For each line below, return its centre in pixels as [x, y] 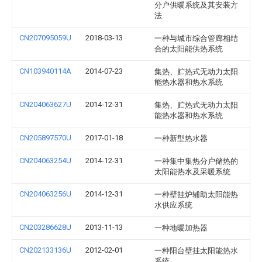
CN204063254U [45, 161]
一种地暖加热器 [181, 228]
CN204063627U [45, 104]
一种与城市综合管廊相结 [196, 38]
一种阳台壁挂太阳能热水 [196, 251]
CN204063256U [45, 194]
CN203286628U [45, 227]
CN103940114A [45, 71]
